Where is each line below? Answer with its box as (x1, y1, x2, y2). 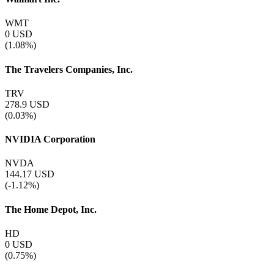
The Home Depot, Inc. (5, 204, 97, 215)
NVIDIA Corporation (5, 134, 95, 145)
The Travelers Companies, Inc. (5, 64, 133, 75)
